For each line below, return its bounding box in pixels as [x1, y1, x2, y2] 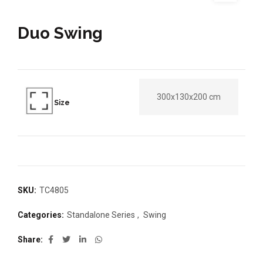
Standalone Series [67, 210, 135, 220]
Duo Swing [18, 23, 103, 43]
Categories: [18, 210, 66, 220]
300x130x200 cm [157, 92, 221, 102]
